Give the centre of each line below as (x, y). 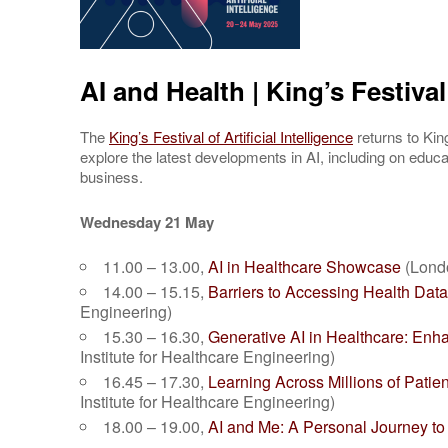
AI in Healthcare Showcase (304, 266)
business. (111, 176)
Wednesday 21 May (147, 222)
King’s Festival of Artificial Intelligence (231, 136)
